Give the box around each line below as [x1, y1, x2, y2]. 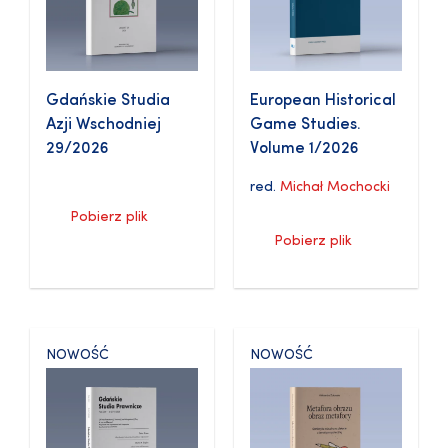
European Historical [250, 93, 396, 110]
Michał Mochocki [280, 180, 390, 196]
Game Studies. [250, 117, 361, 134]
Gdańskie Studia [46, 93, 170, 110]
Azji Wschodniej [46, 117, 161, 134]
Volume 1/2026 [250, 141, 359, 158]
